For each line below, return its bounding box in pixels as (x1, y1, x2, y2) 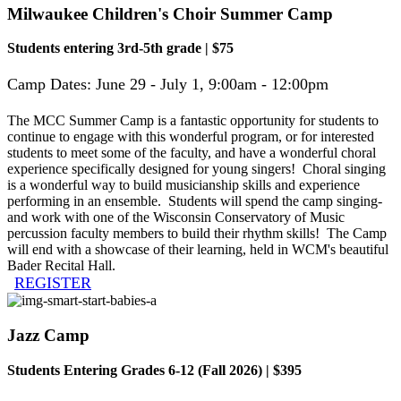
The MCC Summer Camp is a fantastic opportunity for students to (7, 113, 379, 129)
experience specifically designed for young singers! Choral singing (7, 161, 386, 177)
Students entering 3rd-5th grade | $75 (7, 40, 234, 56)
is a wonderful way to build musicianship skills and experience (7, 177, 360, 193)
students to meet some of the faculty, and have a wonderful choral (7, 145, 376, 161)
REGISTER (14, 274, 91, 293)
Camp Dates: (7, 75, 96, 94)
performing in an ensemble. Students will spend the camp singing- (7, 193, 382, 209)
